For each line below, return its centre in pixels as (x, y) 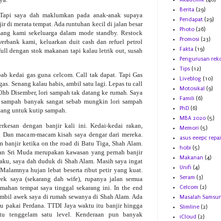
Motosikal (192, 89)
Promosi (189, 39)
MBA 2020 (193, 118)
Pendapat (191, 20)
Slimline (189, 207)
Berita (187, 10)
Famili (187, 99)
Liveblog (190, 79)
